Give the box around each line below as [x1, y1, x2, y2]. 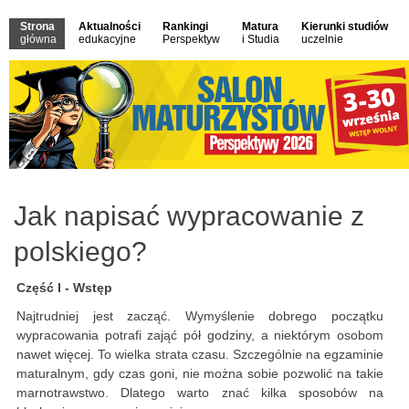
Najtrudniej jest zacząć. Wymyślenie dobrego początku [16, 309, 383, 324]
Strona [20, 20, 55, 33]
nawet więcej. [16, 347, 99, 362]
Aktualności [79, 20, 141, 33]
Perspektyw [163, 33, 220, 46]
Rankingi [163, 20, 208, 33]
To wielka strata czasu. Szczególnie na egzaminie [98, 347, 383, 362]
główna [20, 33, 57, 46]
